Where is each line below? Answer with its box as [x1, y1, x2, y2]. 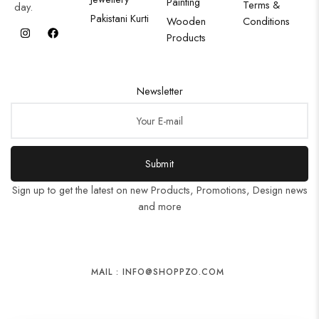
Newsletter [136, 83, 183, 98]
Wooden [167, 14, 206, 28]
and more [137, 199, 182, 214]
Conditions [243, 14, 290, 28]
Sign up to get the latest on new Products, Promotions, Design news [11, 182, 308, 197]
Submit [145, 157, 174, 171]
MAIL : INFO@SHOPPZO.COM [91, 266, 225, 278]
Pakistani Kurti [90, 11, 149, 26]
